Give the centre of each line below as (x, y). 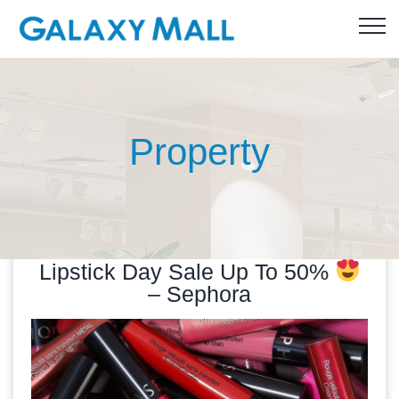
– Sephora (199, 293)
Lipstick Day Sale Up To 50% (187, 271)
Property (199, 152)
